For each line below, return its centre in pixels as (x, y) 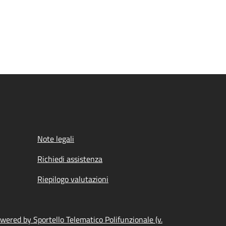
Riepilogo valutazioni (73, 179)
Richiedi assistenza (70, 159)
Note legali (56, 139)
